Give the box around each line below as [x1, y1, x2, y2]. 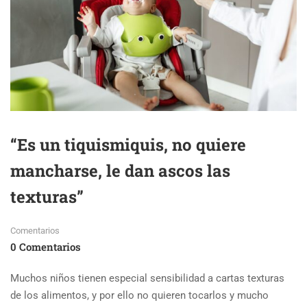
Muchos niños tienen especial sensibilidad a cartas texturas [10, 271, 284, 284]
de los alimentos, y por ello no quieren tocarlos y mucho [10, 288, 269, 302]
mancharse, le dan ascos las [10, 159, 230, 182]
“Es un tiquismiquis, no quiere [10, 133, 246, 156]
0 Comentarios [10, 239, 81, 254]
